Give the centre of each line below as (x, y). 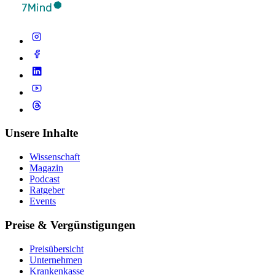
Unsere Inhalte (41, 133)
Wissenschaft (55, 157)
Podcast (45, 179)
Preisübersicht (56, 249)
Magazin (46, 168)
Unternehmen (56, 260)
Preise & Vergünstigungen (70, 225)
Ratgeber (47, 190)
